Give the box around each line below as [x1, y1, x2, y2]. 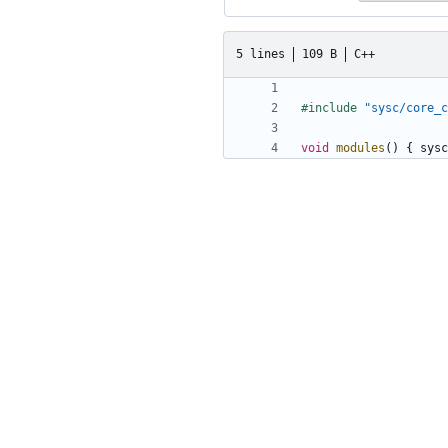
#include [301, 101, 357, 116]
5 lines [236, 46, 285, 61]
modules [336, 141, 385, 156]
